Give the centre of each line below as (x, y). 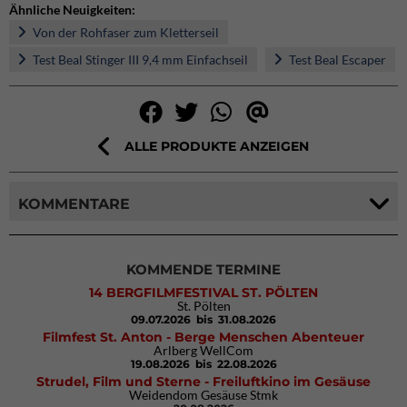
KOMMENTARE (74, 203)
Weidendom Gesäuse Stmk (203, 395)
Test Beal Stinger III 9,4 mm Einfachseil (139, 60)
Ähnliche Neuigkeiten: (72, 10)
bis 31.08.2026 (235, 320)
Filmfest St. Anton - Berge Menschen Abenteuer (203, 338)
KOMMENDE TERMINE (203, 270)
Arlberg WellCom (203, 351)
